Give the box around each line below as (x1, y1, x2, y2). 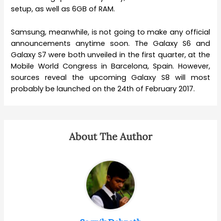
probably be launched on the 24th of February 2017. (11, 83, 195, 94)
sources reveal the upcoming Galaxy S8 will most (11, 72, 210, 82)
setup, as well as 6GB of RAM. (11, 4, 115, 14)
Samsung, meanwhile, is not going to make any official (11, 27, 210, 37)
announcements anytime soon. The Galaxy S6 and (11, 38, 210, 48)
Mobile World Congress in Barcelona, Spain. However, (11, 61, 210, 71)
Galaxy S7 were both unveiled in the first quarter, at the (11, 49, 210, 60)
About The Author (69, 130, 152, 143)
